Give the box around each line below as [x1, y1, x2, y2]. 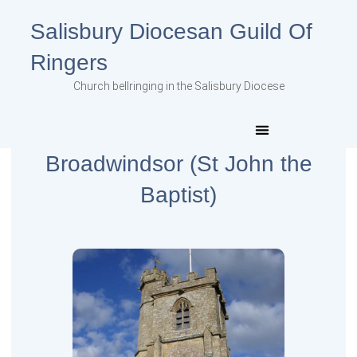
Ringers [30, 50, 108, 75]
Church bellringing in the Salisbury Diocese [73, 80, 284, 92]
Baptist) [140, 182, 217, 207]
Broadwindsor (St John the [45, 151, 312, 176]
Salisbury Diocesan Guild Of [30, 19, 312, 44]
